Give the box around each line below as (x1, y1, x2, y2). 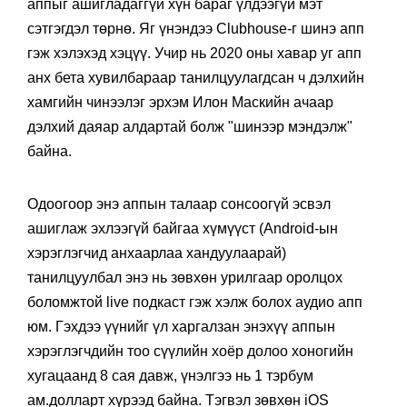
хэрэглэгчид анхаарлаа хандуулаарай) (27, 244, 286, 261)
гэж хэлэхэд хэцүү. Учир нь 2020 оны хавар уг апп (27, 45, 362, 61)
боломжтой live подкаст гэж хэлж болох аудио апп (27, 293, 362, 310)
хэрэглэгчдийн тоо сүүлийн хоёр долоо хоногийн (27, 342, 353, 359)
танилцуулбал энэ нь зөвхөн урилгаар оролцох (27, 269, 342, 285)
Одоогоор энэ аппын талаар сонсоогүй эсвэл (27, 195, 331, 212)
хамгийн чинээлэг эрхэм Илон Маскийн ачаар (27, 94, 333, 110)
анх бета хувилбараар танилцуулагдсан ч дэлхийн (27, 69, 364, 85)
